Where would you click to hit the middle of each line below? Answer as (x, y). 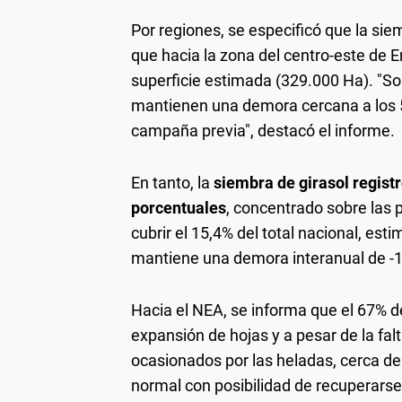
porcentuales (179, 208)
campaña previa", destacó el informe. (263, 131)
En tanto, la (172, 183)
